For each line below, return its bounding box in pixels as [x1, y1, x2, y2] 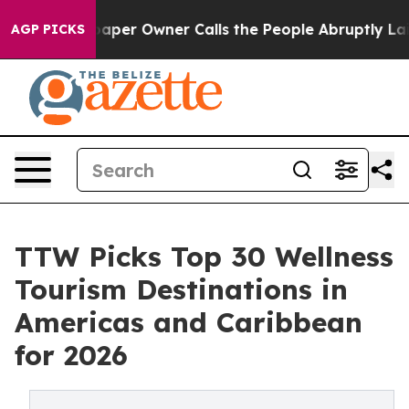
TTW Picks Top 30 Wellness [15, 239, 393, 274]
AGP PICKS [11, 21, 85, 37]
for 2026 [15, 338, 128, 372]
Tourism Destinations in [15, 272, 348, 307]
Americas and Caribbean [15, 305, 362, 340]
